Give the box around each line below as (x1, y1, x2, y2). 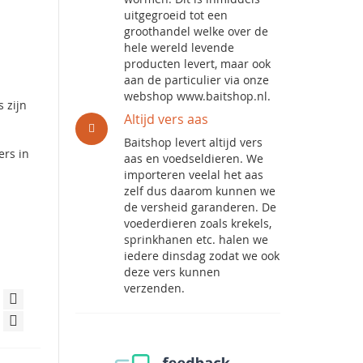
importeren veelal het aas (124, 167, 264, 182)
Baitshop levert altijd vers (124, 135, 263, 150)
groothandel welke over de (124, 23, 269, 39)
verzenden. (124, 280, 186, 296)
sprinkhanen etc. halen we (124, 232, 269, 247)
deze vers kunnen (124, 264, 221, 280)
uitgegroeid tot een (124, 7, 228, 23)
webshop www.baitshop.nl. (124, 88, 271, 104)
